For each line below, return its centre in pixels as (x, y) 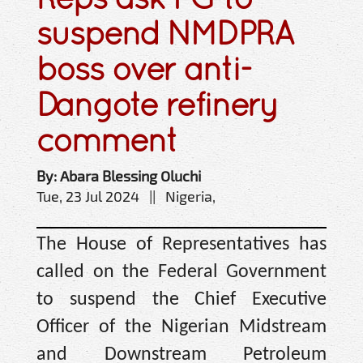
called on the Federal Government (181, 273)
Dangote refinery (157, 105)
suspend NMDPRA (165, 33)
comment (107, 140)
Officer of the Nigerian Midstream (181, 328)
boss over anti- (144, 69)
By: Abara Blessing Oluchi (119, 176)
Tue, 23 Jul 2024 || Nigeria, (126, 196)
